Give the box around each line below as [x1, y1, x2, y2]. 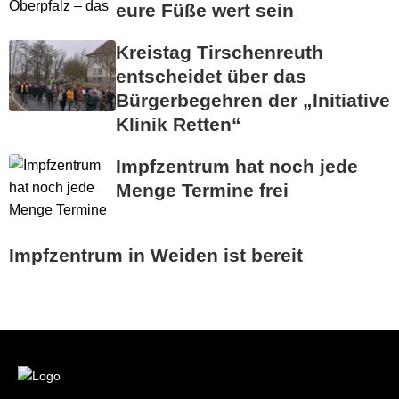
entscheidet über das [116, 66, 306, 87]
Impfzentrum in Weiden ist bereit [9, 245, 303, 266]
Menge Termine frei [116, 180, 289, 201]
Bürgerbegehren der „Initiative [116, 90, 390, 111]
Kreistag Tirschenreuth [116, 42, 323, 63]
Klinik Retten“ [116, 114, 241, 135]
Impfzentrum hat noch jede [116, 156, 358, 177]
